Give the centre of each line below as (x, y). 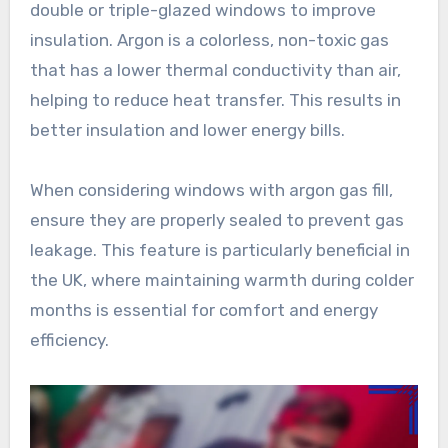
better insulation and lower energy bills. (187, 129)
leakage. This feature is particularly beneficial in (219, 249)
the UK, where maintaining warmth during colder (221, 279)
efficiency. (69, 339)
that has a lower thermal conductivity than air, (215, 69)
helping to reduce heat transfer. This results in (215, 99)
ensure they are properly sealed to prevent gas (216, 219)
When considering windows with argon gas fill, (211, 189)
